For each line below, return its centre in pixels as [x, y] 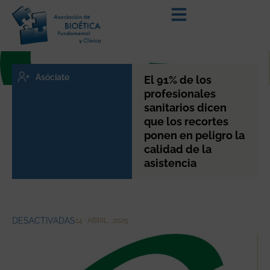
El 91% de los [177, 80]
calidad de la [177, 149]
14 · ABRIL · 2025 [102, 220]
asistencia [170, 163]
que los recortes [186, 121]
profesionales [180, 93]
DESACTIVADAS [44, 220]
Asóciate [52, 77]
